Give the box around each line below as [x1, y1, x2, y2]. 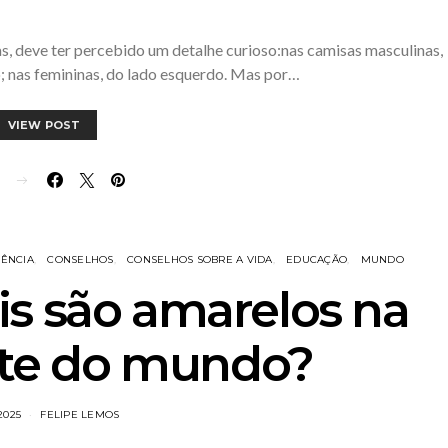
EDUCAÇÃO [286, 253, 348, 266]
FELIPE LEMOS [40, 408, 120, 421]
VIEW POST [7, 118, 81, 132]
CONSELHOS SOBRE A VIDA [127, 253, 273, 266]
